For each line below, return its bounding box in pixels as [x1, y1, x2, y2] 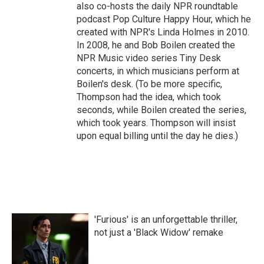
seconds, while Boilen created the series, [77, 104, 246, 115]
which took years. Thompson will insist [77, 117, 236, 128]
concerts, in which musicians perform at [77, 65, 239, 77]
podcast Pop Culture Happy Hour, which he [77, 14, 251, 25]
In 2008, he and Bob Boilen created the [77, 39, 235, 51]
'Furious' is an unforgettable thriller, [94, 214, 237, 225]
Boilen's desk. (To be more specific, [77, 78, 222, 90]
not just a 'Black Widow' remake [94, 227, 223, 238]
